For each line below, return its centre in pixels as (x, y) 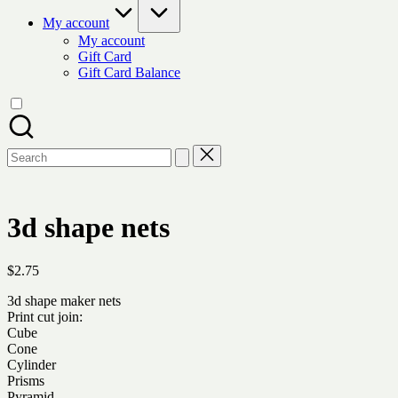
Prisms (26, 381)
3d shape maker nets (64, 301)
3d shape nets (88, 227)
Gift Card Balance (129, 72)
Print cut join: (45, 317)
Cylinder (32, 365)
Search (25, 151)
